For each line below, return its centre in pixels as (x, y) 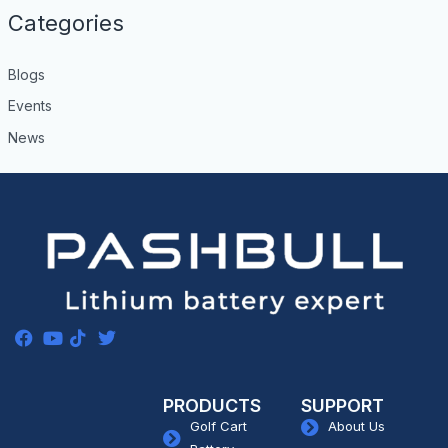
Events (29, 106)
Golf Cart (219, 426)
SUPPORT (342, 405)
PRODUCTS (211, 405)
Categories (65, 23)
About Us (357, 426)
